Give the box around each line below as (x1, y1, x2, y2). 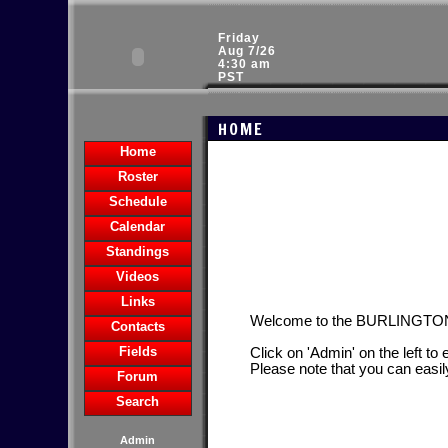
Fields (118, 344, 157, 359)
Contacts (110, 319, 165, 334)
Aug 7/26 (217, 44, 276, 58)
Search (116, 394, 159, 409)
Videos (116, 269, 159, 284)
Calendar (110, 219, 165, 234)
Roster (117, 169, 158, 184)
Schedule (108, 194, 167, 209)
